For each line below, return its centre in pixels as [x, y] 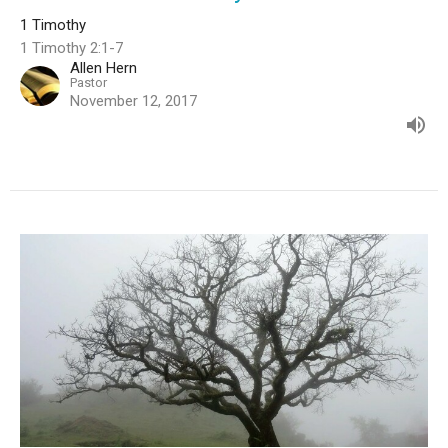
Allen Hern [103, 67]
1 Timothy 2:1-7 [71, 47]
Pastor [88, 82]
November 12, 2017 [133, 100]
